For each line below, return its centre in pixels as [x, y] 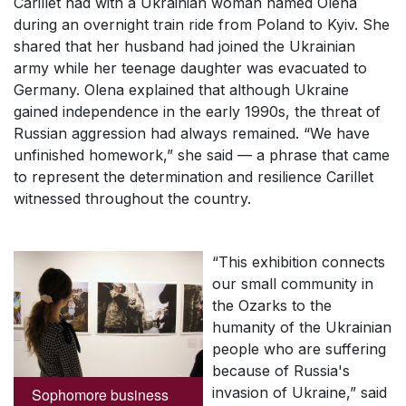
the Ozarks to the [272, 305]
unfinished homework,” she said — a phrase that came [202, 155]
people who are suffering [299, 349]
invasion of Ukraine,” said [300, 392]
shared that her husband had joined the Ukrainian [184, 46]
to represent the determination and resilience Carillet [193, 177]
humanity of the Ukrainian [302, 327]
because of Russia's [281, 371]
